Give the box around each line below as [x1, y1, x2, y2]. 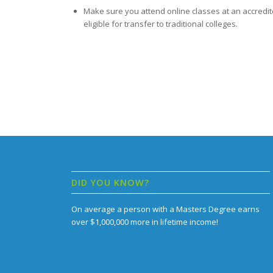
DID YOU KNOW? [71, 176, 150, 188]
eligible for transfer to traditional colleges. [83, 18, 238, 29]
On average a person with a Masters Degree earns [71, 203, 260, 214]
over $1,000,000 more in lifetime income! [71, 216, 219, 227]
